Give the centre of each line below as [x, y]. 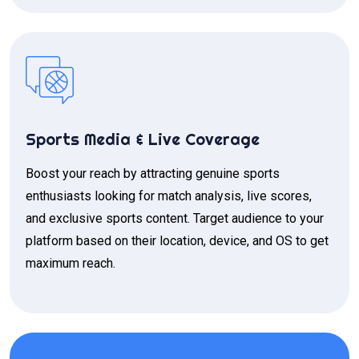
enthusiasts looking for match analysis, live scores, [169, 196]
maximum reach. [71, 264]
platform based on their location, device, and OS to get [177, 241]
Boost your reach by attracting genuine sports [153, 174]
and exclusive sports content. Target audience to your [175, 219]
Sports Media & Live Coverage [143, 139]
